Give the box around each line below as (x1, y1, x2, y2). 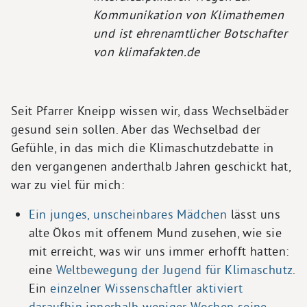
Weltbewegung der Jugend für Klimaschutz (56, 262, 293, 278)
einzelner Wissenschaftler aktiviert (50, 280, 243, 297)
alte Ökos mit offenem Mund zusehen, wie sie (28, 225, 282, 241)
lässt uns (227, 206, 280, 223)
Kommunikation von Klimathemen (93, 7, 284, 23)
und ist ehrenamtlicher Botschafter (93, 25, 287, 42)
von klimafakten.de (93, 44, 200, 60)
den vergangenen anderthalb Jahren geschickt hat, (11, 158, 291, 175)
